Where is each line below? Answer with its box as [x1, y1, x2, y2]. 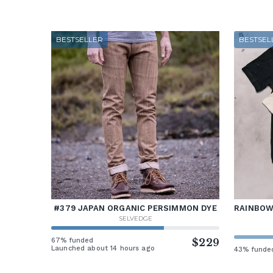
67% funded [51, 236, 94, 245]
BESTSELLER [56, 35, 103, 44]
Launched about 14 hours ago [51, 244, 155, 253]
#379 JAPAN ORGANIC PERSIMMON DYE [54, 204, 217, 213]
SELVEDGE [118, 214, 152, 223]
